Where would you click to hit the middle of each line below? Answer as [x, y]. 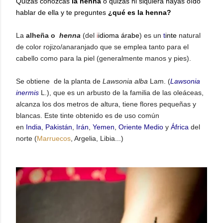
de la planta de [77, 81]
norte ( [26, 138]
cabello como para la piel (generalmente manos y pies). [104, 58]
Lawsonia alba [125, 81]
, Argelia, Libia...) [98, 138]
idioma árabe [119, 35]
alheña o [42, 35]
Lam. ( [159, 81]
